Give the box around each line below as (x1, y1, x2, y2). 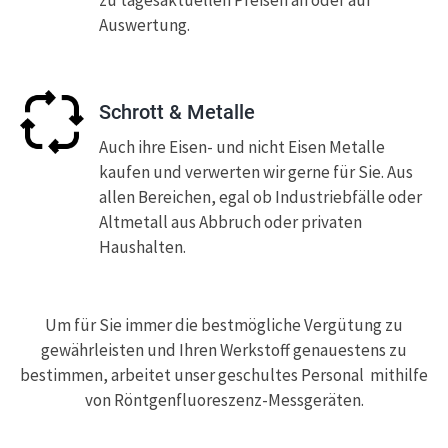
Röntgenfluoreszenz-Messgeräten (113, 388, 361, 411)
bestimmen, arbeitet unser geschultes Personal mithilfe (20, 363, 428, 386)
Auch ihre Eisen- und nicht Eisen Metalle (99, 135, 385, 158)
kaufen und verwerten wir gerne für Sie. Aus (99, 160, 413, 183)
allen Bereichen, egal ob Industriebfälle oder (99, 185, 422, 208)
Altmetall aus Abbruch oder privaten (99, 210, 362, 233)
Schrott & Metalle (99, 99, 255, 124)
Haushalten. (99, 235, 186, 258)
